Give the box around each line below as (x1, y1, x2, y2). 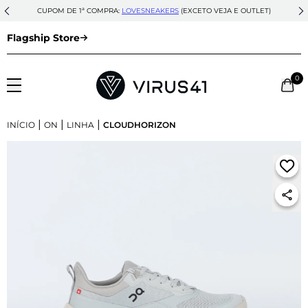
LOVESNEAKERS (122, 6, 179, 15)
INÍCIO (7, 119, 35, 130)
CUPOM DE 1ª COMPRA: (37, 6, 122, 15)
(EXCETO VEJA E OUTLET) (179, 6, 271, 15)
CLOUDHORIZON (103, 119, 176, 130)
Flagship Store (7, 31, 80, 44)
